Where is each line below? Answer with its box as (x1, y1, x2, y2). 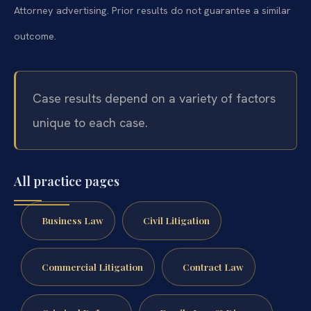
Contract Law (182, 260, 244, 273)
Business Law (41, 213, 103, 226)
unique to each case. (33, 114, 148, 131)
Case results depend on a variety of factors (33, 90, 276, 106)
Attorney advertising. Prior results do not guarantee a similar (14, 3, 291, 17)
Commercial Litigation (41, 260, 143, 273)
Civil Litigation (142, 213, 210, 226)
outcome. (14, 29, 56, 42)
